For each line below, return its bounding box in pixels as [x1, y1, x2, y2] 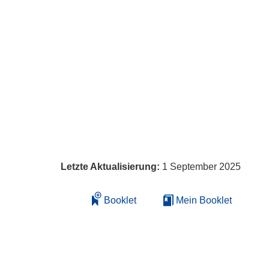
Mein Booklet [174, 195, 232, 205]
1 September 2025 [162, 162, 241, 172]
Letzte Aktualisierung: [61, 162, 162, 172]
